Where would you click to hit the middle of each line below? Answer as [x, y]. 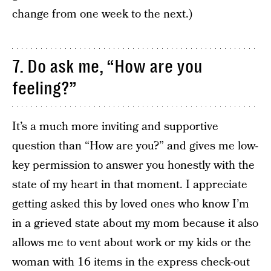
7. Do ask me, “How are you [107, 67]
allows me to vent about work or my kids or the [132, 243]
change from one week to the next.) [102, 14]
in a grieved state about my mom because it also [135, 224]
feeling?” [44, 88]
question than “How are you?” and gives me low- [135, 146]
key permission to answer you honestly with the [133, 165]
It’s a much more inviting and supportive [115, 127]
